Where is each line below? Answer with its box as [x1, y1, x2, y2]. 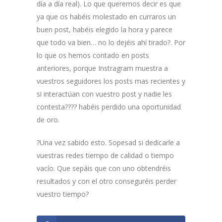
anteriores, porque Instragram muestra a [37, 63, 168, 73]
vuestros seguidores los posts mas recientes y [37, 76, 185, 86]
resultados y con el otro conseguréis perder [37, 176, 176, 186]
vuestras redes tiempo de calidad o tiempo [37, 150, 174, 160]
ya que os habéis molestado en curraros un [37, 11, 176, 21]
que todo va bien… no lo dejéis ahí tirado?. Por [37, 37, 185, 47]
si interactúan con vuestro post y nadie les [37, 89, 172, 99]
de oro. [37, 114, 59, 124]
